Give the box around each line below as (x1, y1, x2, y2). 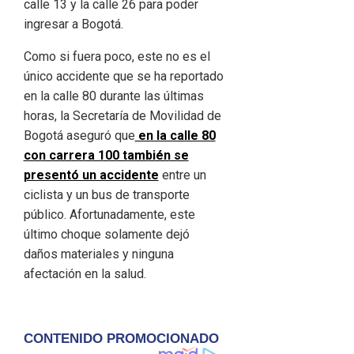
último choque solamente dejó (23, 227, 190, 243)
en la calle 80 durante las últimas (23, 88, 204, 104)
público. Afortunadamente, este (23, 207, 195, 223)
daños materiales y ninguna (23, 247, 174, 262)
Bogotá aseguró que (23, 128, 135, 144)
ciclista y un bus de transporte (23, 187, 190, 203)
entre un (158, 168, 206, 183)
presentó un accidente (23, 168, 159, 183)
